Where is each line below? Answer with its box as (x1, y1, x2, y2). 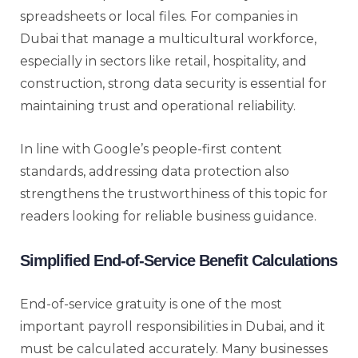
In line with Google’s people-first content (20, 141, 282, 157)
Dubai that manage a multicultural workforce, (20, 30, 316, 46)
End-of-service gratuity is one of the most (20, 296, 282, 312)
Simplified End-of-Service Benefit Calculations (20, 251, 337, 269)
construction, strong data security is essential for (20, 75, 327, 91)
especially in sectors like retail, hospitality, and (20, 53, 307, 69)
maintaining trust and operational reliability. (20, 97, 296, 113)
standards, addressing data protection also (20, 163, 289, 179)
